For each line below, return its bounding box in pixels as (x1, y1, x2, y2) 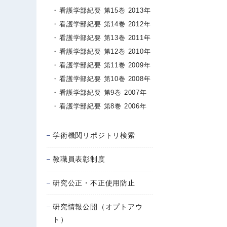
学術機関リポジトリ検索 (53, 131, 135, 139)
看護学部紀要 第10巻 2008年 (59, 75, 151, 83)
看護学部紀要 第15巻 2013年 (59, 7, 151, 14)
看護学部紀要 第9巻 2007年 (59, 89, 147, 96)
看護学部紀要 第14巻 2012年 (59, 20, 151, 28)
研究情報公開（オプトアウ (53, 203, 143, 211)
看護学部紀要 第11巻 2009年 (59, 61, 151, 69)
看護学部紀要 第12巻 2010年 (59, 48, 151, 55)
